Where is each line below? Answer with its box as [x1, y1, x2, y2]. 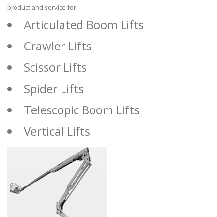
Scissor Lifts [24, 59, 87, 76]
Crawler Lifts [24, 38, 92, 54]
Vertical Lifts [24, 123, 90, 139]
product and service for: [7, 3, 77, 12]
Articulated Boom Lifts [24, 16, 144, 33]
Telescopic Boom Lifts [24, 102, 139, 118]
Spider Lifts [24, 80, 84, 97]
